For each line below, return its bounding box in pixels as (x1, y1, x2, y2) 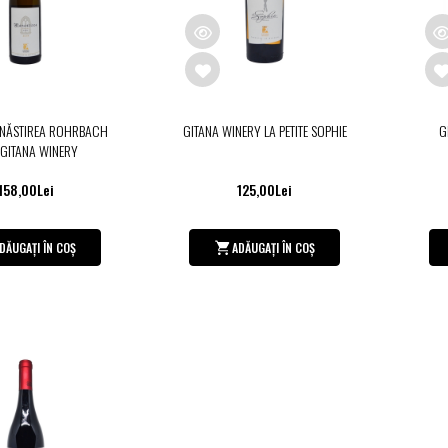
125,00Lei (237, 179, 293, 201)
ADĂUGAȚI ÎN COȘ (232, 238, 316, 256)
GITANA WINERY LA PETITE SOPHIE (182, 120, 347, 142)
